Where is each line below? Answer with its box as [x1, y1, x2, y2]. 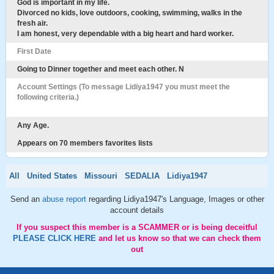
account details [110, 206, 164, 215]
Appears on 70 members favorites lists [17, 139, 153, 147]
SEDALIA [125, 171, 160, 180]
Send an [10, 194, 42, 204]
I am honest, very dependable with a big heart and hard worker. [17, 29, 234, 38]
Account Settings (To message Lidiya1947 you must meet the [17, 83, 230, 91]
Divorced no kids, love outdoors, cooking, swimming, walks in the [17, 9, 242, 17]
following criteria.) [17, 93, 79, 102]
